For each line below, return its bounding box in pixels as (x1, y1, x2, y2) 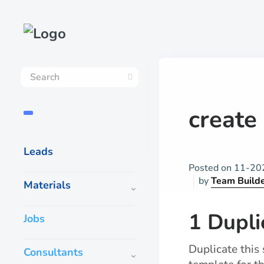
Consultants (24, 245, 83, 259)
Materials (24, 178, 71, 192)
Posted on (189, 161, 234, 174)
